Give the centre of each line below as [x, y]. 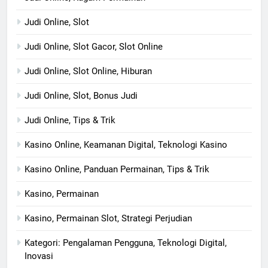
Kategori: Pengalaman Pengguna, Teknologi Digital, [126, 243]
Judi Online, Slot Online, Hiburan [88, 71]
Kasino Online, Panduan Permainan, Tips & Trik [117, 170]
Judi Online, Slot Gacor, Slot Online [94, 47]
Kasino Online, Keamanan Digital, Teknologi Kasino [126, 145]
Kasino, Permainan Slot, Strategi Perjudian [108, 219]
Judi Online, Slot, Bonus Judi [81, 96]
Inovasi [39, 256]
